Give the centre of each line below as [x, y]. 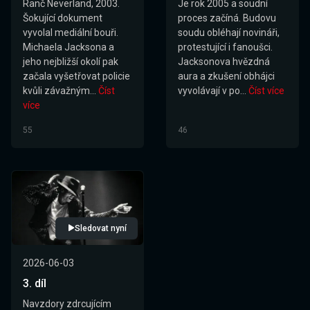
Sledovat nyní [101, 228]
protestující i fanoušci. [225, 47]
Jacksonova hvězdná [224, 61]
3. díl [35, 283]
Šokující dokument [63, 18]
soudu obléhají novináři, [229, 32]
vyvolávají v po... [212, 90]
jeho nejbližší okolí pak [71, 61]
